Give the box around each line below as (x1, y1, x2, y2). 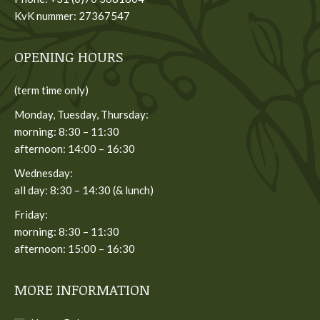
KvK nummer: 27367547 (14, 9, 130, 22)
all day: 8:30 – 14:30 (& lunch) (14, 183, 154, 196)
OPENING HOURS (14, 46, 124, 66)
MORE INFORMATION (14, 279, 150, 299)
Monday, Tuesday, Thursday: (14, 107, 149, 121)
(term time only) (14, 83, 89, 96)
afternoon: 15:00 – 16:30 (14, 241, 135, 255)
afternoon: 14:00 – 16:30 (14, 141, 135, 155)
